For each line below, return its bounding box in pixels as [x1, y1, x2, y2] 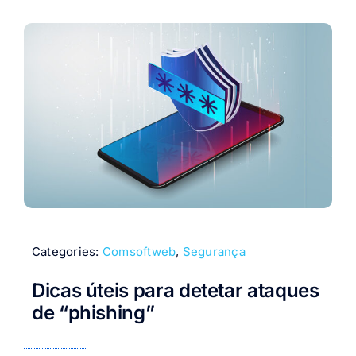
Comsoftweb [102, 244, 176, 260]
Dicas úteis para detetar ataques [31, 278, 319, 302]
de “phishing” [31, 300, 155, 324]
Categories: [31, 244, 103, 260]
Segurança [182, 244, 246, 260]
